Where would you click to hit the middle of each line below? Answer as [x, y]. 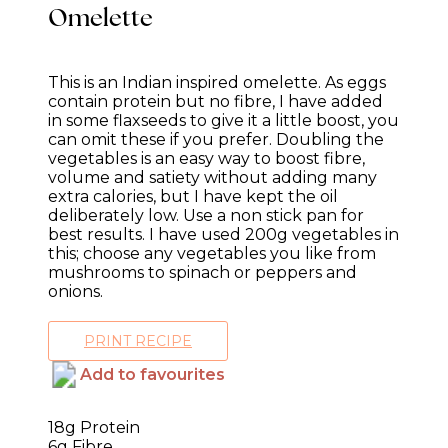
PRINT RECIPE [138, 340]
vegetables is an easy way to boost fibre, [206, 158]
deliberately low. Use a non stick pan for [206, 215]
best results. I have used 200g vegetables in [223, 234]
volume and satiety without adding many [212, 177]
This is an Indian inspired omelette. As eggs [217, 82]
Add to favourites [153, 374]
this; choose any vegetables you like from [212, 253]
